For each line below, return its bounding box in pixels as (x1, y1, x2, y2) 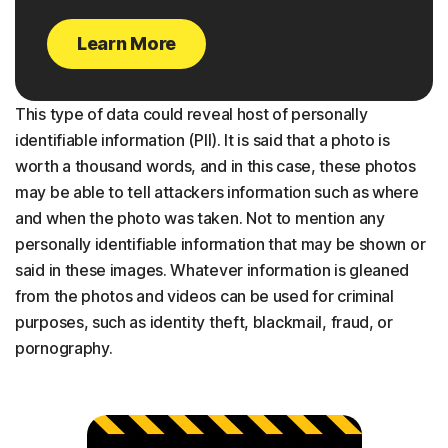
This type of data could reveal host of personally (15, 104, 368, 125)
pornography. (15, 338, 113, 359)
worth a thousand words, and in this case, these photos (15, 156, 416, 177)
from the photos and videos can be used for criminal (15, 286, 394, 307)
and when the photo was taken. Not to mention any (15, 208, 385, 229)
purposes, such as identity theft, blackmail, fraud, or (15, 312, 393, 333)
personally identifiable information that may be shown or (15, 234, 426, 255)
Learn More (77, 33, 176, 55)
